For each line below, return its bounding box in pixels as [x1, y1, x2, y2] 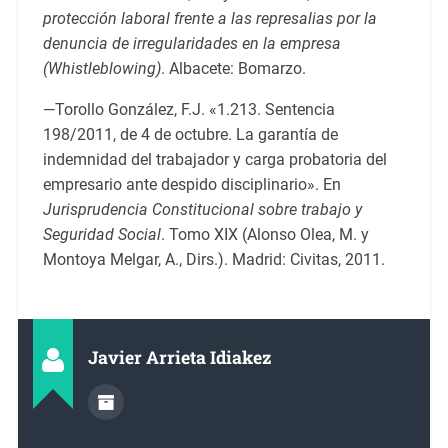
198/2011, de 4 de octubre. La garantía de [42, 125, 338, 145]
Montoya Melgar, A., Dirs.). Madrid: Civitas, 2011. [42, 250, 385, 270]
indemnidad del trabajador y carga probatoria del [42, 150, 387, 170]
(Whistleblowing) [42, 59, 161, 79]
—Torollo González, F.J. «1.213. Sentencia [42, 100, 335, 120]
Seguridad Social [42, 225, 161, 245]
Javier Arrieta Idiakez [87, 346, 272, 370]
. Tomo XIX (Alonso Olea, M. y [160, 225, 369, 245]
